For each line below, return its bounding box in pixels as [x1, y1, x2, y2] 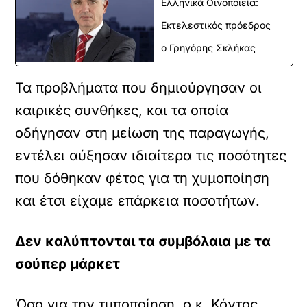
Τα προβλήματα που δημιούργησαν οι [15, 79, 262, 96]
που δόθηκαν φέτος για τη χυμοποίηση [15, 170, 270, 186]
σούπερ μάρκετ [15, 256, 121, 272]
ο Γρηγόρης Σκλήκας [161, 42, 256, 53]
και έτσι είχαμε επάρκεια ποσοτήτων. [15, 193, 260, 209]
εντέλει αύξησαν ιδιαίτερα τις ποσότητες [15, 147, 287, 164]
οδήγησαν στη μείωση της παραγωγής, [15, 125, 270, 141]
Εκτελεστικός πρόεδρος [161, 19, 271, 31]
